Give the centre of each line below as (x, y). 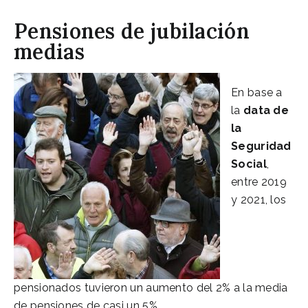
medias (49, 51)
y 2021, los (259, 199)
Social (249, 164)
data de (266, 110)
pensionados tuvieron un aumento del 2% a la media (151, 287)
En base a (257, 92)
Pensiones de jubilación (132, 31)
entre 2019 (259, 181)
